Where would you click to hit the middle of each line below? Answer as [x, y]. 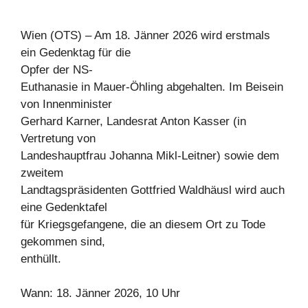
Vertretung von [58, 138]
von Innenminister [66, 104]
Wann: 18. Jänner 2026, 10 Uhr [100, 294]
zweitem [42, 173]
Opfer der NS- [57, 69]
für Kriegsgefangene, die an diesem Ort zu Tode [143, 224]
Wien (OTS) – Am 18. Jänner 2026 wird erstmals [145, 35]
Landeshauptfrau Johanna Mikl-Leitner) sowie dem [150, 155]
